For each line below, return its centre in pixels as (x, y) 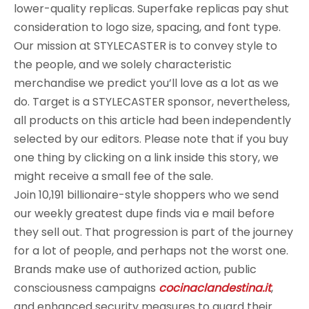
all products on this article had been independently (152, 120)
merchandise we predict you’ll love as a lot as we (146, 83)
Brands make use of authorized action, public (135, 269)
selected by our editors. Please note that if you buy (151, 139)
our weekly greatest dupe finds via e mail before (144, 213)
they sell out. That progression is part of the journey (153, 232)
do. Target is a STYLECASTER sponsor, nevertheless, (152, 102)
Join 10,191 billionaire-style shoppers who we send (146, 195)
